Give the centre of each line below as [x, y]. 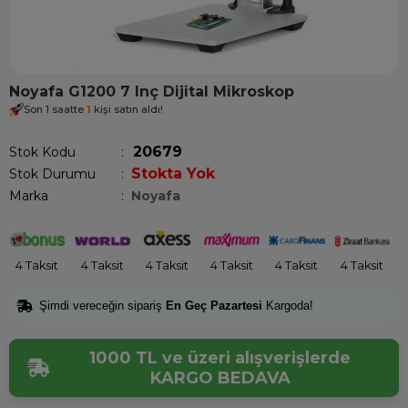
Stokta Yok [173, 173]
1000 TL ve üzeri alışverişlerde [220, 358]
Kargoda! [288, 305]
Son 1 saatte [55, 109]
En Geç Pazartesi [214, 305]
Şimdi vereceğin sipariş [102, 305]
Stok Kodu [42, 152]
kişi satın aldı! [127, 109]
